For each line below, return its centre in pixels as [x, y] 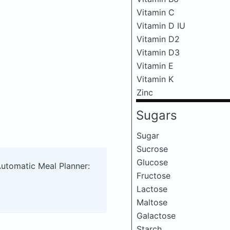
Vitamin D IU [161, 26]
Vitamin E [155, 66]
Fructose [154, 176]
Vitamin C [156, 12]
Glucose [152, 162]
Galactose [156, 216]
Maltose [152, 202]
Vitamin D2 [158, 39]
